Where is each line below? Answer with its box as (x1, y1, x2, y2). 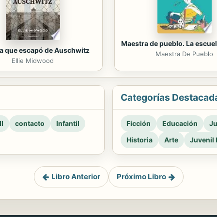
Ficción (126, 119, 151, 128)
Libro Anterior (51, 172, 100, 182)
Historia (126, 136, 153, 144)
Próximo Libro (116, 172, 166, 182)
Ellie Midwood (12, 57, 54, 65)
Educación (162, 119, 198, 128)
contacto (15, 119, 45, 128)
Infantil (56, 119, 79, 128)
